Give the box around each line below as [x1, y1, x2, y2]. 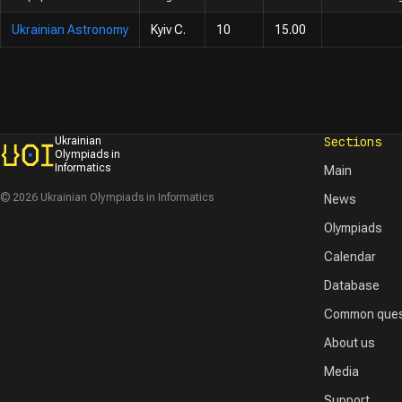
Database [324, 278, 380, 293]
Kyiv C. [151, 22, 186, 37]
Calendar [324, 249, 377, 264]
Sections [324, 134, 382, 150]
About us [324, 336, 376, 350]
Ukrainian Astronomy [12, 22, 128, 37]
